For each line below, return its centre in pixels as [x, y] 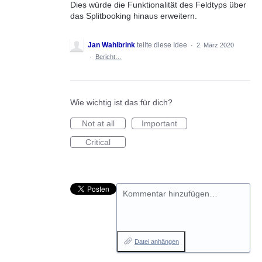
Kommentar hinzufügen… [170, 194]
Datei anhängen [157, 242]
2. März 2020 [215, 45]
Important [159, 123]
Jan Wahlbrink [111, 45]
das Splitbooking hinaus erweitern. [134, 16]
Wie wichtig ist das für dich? [121, 102]
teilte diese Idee [163, 45]
